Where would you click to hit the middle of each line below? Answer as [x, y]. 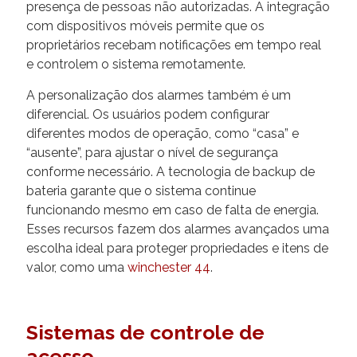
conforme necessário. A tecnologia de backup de [171, 171]
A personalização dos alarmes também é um [159, 95]
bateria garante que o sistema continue [141, 190]
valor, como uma [77, 267]
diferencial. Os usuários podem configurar [148, 114]
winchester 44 [169, 267]
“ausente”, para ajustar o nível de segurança [152, 152]
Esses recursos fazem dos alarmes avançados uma [178, 229]
